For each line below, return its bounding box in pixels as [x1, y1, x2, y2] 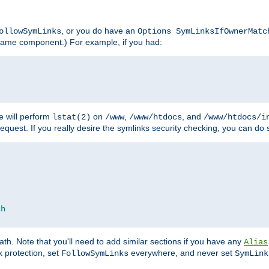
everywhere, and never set [128, 248, 235, 258]
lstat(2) [52, 112, 91, 122]
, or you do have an [61, 26, 138, 36]
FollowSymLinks [61, 249, 128, 259]
